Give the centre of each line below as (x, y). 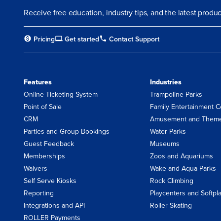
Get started (82, 39)
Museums (165, 143)
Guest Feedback (49, 143)
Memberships (44, 156)
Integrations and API (54, 205)
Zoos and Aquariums (182, 156)
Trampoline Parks (176, 94)
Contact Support (134, 39)
